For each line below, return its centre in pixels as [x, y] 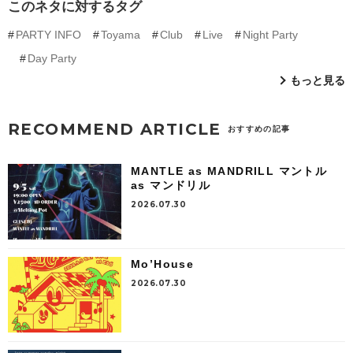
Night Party [270, 34]
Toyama [121, 34]
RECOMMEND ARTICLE [115, 129]
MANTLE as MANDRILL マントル [229, 171]
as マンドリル [171, 185]
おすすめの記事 [259, 128]
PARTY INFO [48, 34]
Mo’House [163, 264]
